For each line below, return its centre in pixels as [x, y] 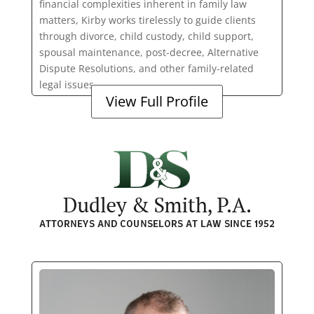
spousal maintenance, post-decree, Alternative [149, 53]
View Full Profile [157, 101]
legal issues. [68, 85]
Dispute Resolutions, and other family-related [146, 69]
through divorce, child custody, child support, [146, 36]
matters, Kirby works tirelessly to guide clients [147, 20]
